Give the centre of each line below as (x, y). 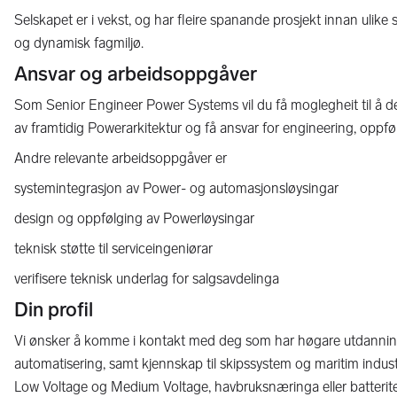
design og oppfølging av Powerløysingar (134, 218)
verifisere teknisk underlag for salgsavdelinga (147, 279)
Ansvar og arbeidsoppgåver (136, 74)
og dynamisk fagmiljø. (79, 43)
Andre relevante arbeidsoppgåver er (121, 158)
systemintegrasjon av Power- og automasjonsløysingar (176, 188)
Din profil (54, 310)
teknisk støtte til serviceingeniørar (113, 249)
